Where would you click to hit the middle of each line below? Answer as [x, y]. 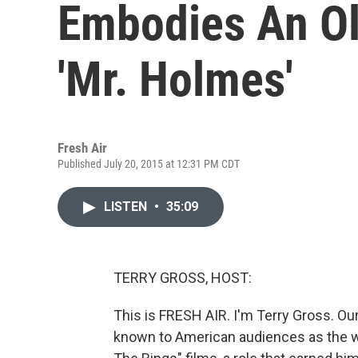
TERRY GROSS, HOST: [183, 278]
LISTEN [127, 207]
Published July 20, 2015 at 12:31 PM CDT [149, 164]
